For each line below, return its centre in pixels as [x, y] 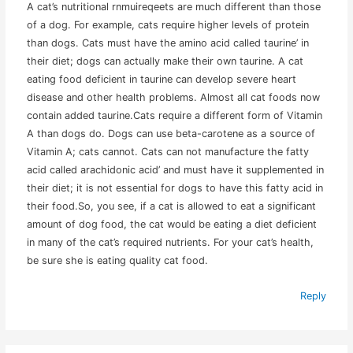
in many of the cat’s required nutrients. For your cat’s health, [171, 242]
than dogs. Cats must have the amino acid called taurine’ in [168, 43]
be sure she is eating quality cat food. [118, 260]
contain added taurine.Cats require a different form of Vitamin [175, 115]
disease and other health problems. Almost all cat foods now [174, 97]
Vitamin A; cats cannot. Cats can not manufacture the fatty [168, 151]
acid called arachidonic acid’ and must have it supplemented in [176, 169]
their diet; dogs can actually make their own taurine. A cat [165, 61]
